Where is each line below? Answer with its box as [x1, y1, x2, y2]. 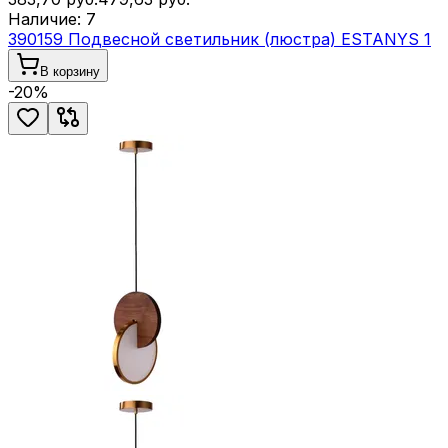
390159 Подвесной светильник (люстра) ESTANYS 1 [8, 29, 431, 49]
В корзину [40, 64, 100, 79]
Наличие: [8, 9, 86, 29]
